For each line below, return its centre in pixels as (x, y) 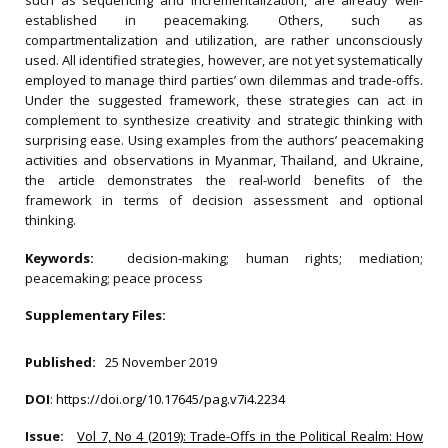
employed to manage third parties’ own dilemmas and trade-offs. (224, 80)
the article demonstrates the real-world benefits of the (224, 180)
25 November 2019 (161, 361)
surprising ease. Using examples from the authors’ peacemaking (224, 140)
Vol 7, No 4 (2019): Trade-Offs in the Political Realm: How (250, 435)
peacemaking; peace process (114, 278)
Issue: (49, 435)
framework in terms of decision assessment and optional (224, 200)
